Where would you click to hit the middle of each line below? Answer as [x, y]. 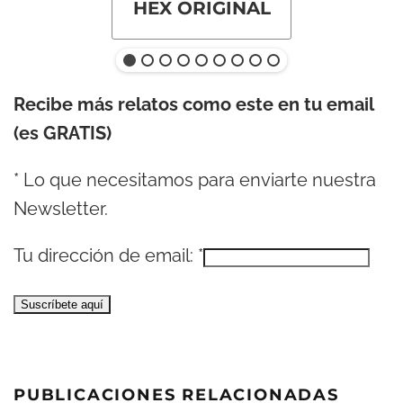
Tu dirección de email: [106, 256]
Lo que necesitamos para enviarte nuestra [197, 180]
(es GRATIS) [63, 134]
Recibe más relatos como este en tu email [193, 105]
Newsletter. [61, 209]
